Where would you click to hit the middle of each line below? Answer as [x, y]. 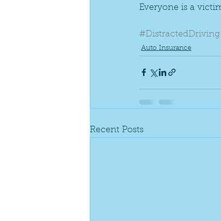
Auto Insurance [166, 48]
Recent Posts [117, 130]
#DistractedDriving [180, 34]
